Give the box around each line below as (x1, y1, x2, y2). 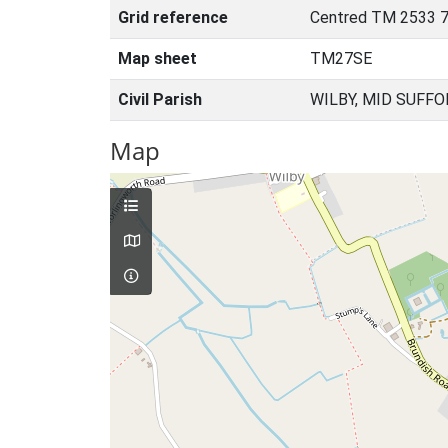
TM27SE (310, 49, 372, 68)
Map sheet (118, 49, 197, 68)
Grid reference (118, 8, 228, 27)
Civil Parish (118, 90, 202, 109)
